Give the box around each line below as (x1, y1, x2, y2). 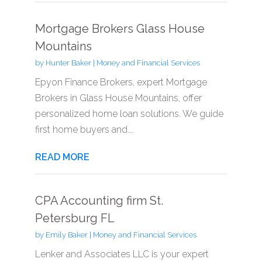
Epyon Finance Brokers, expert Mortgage (35, 76, 207, 88)
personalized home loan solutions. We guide (35, 108, 223, 119)
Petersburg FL (35, 211, 115, 225)
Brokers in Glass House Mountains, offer (35, 92, 202, 104)
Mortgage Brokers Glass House (35, 21, 205, 36)
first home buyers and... (35, 123, 133, 135)
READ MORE (35, 151, 89, 163)
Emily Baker (45, 230, 88, 239)
